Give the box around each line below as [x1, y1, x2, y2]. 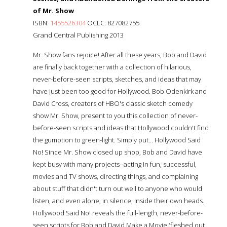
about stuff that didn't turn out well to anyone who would [33, 183, 202, 193]
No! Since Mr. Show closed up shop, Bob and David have [33, 147, 202, 157]
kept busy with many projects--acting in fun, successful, [33, 159, 197, 169]
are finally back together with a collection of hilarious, [33, 62, 192, 71]
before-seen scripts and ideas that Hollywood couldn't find [33, 123, 209, 132]
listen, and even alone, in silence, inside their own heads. [33, 196, 204, 205]
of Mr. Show [33, 6, 74, 15]
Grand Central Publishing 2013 [33, 30, 124, 40]
